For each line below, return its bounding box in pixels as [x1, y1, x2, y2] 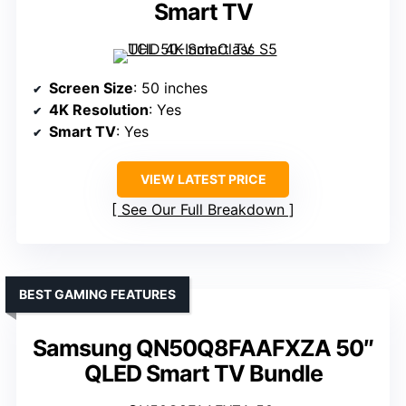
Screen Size [49, 79, 133, 98]
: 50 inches [133, 79, 208, 98]
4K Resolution [49, 101, 149, 120]
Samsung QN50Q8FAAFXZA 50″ [33, 334, 373, 362]
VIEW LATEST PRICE [140, 171, 266, 188]
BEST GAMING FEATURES [19, 286, 176, 303]
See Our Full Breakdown [121, 200, 285, 219]
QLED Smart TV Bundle [83, 360, 323, 388]
